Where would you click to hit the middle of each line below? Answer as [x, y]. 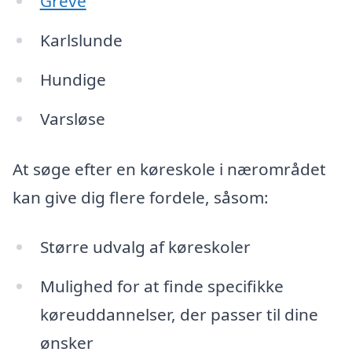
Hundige [73, 79]
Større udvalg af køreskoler [145, 247]
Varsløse [72, 118]
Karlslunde [81, 40]
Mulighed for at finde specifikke [161, 286]
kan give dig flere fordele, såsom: [141, 197]
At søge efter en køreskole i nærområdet [169, 169]
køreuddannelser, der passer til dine [179, 315]
